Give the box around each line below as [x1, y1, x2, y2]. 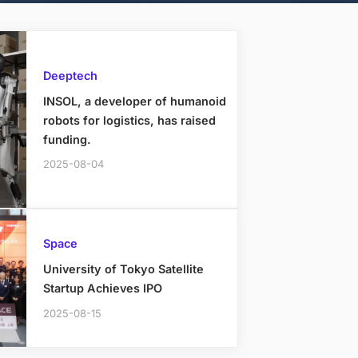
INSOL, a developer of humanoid [42, 93, 226, 108]
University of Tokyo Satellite [42, 262, 204, 276]
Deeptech [42, 68, 97, 82]
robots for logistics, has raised [42, 113, 216, 127]
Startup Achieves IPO [42, 281, 162, 296]
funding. [42, 132, 91, 146]
